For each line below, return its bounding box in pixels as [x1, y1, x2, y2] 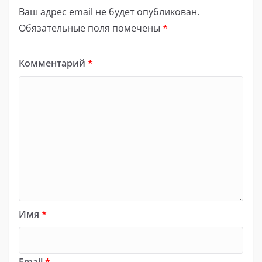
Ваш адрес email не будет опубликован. [19, 5, 199, 18]
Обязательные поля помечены [19, 21, 163, 35]
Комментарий [19, 56, 88, 70]
